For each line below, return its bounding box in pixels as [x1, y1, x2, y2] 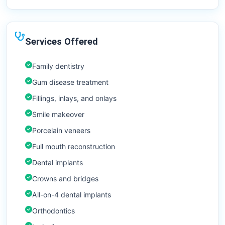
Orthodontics [32, 206, 75, 215]
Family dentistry [32, 62, 84, 71]
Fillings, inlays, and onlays [32, 94, 117, 103]
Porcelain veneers [32, 126, 90, 135]
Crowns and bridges [32, 174, 98, 183]
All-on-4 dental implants [32, 190, 111, 199]
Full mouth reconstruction [32, 142, 115, 151]
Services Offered [25, 36, 98, 47]
